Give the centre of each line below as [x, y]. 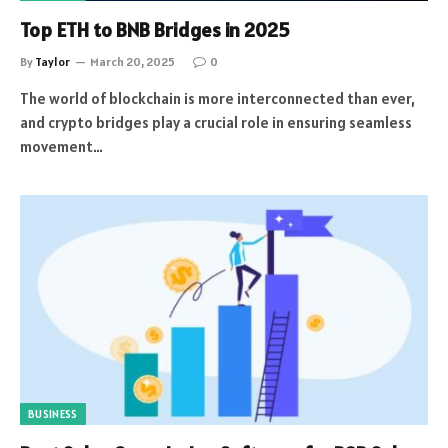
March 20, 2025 [132, 61]
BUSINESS [53, 413]
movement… [61, 146]
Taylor [52, 61]
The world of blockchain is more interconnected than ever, [217, 98]
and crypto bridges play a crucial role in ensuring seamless [216, 122]
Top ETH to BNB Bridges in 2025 [154, 30]
